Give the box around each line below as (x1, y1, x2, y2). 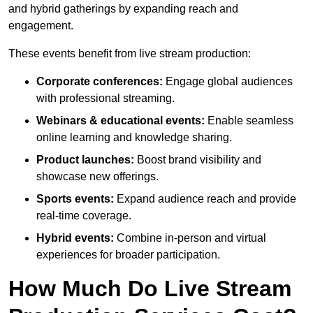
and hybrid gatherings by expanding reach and (8, 3, 238, 15)
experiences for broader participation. (36, 249, 220, 261)
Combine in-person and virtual (114, 232, 266, 245)
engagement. (8, 20, 73, 32)
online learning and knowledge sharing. (36, 131, 232, 144)
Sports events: (36, 193, 114, 205)
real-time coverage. (36, 210, 131, 222)
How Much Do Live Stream (8, 276, 291, 302)
